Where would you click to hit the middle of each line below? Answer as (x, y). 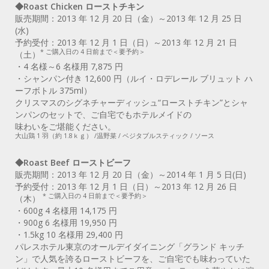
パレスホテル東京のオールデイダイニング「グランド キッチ (130, 246)
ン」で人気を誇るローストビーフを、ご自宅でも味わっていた (133, 258)
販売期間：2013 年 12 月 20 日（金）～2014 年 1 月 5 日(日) (131, 174)
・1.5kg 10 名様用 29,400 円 (69, 234)
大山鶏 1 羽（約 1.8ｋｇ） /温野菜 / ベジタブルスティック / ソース (115, 136)
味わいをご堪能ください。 (65, 126)
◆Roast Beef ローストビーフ (73, 162)
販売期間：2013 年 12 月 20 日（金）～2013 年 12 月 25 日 (128, 18)
